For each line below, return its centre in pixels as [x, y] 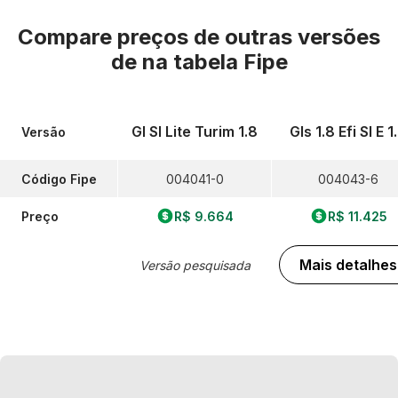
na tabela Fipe [215, 62]
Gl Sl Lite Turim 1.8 [195, 131]
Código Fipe [59, 179]
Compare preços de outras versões [199, 37]
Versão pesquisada [195, 265]
